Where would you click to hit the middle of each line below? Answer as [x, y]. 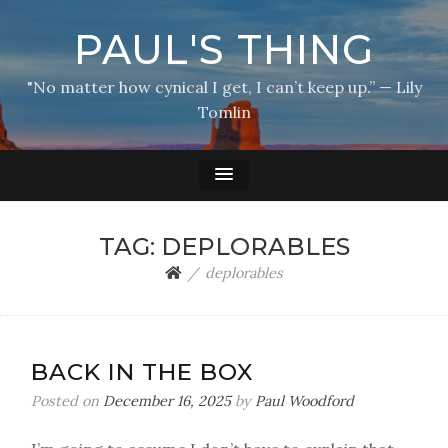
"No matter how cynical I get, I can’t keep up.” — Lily [224, 87]
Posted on [67, 401]
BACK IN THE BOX [142, 372]
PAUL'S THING [224, 49]
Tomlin [224, 112]
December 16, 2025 [167, 401]
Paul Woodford [304, 401]
